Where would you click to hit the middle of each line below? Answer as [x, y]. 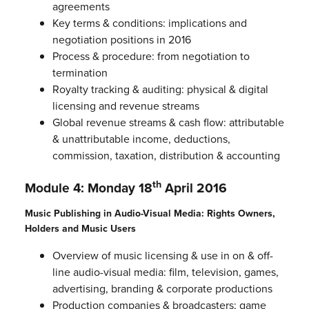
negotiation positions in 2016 [121, 40]
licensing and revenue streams [126, 106]
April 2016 [194, 188]
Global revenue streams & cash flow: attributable [168, 123]
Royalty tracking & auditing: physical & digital [160, 90]
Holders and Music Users [80, 229]
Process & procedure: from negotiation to [151, 57]
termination [80, 73]
